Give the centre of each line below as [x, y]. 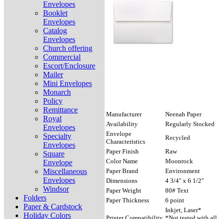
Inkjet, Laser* [183, 210]
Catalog [55, 31]
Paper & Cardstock [53, 207]
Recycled [178, 138]
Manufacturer [124, 114]
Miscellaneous [65, 171]
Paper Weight [124, 191]
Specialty [57, 136]
